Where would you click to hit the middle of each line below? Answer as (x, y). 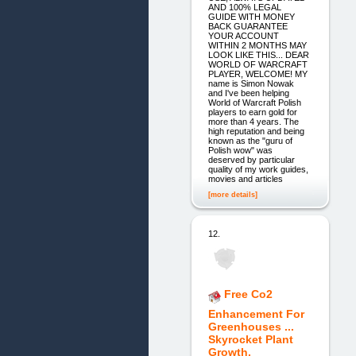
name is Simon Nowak (251, 84)
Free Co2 (248, 294)
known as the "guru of (250, 141)
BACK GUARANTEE (248, 27)
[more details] (232, 194)
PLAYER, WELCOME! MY (257, 74)
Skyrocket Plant (250, 340)
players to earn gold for (252, 112)
